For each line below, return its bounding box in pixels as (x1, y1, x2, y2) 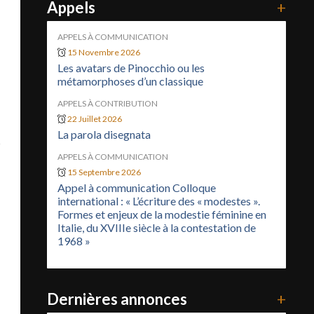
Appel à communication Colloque (57, 181, 216, 195)
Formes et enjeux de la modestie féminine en (57, 207, 266, 221)
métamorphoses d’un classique (57, 74, 203, 88)
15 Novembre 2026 (67, 47, 140, 58)
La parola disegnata (57, 128, 151, 142)
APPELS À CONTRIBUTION (57, 98, 158, 109)
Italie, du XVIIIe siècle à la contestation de (57, 221, 256, 235)
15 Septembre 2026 (67, 167, 141, 178)
